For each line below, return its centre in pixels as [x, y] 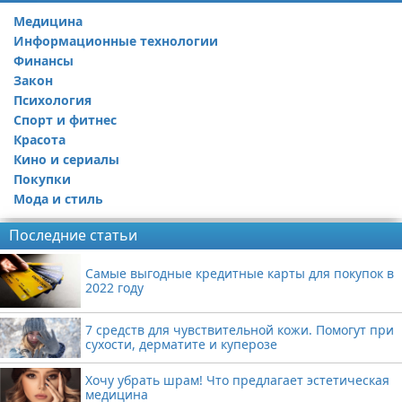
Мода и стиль [58, 199]
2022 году [114, 287]
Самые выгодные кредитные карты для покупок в [240, 273]
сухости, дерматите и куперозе [181, 345]
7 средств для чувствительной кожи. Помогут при [240, 330]
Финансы [44, 61]
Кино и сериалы [66, 159]
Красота [39, 140]
